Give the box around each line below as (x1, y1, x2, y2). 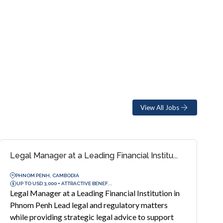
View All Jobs (140, 103, 179, 111)
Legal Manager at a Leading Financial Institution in (9, 188, 180, 198)
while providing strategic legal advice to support (9, 212, 174, 222)
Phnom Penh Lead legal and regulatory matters (9, 200, 168, 210)
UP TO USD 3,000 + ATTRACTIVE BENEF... (16, 180, 112, 186)
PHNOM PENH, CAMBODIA (15, 172, 79, 178)
